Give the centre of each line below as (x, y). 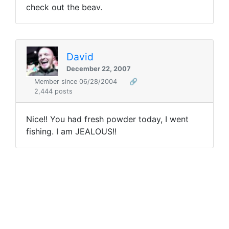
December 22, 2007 (99, 68)
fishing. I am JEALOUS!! (71, 132)
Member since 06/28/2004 (77, 82)
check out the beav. (64, 7)
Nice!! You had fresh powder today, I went (107, 119)
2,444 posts (53, 91)
